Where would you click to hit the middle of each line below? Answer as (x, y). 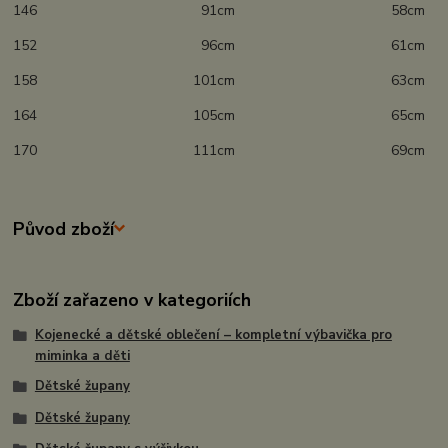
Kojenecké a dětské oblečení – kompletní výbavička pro (213, 335)
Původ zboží (64, 228)
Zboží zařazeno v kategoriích (132, 300)
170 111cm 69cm (219, 151)
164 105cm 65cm (219, 116)
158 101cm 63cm (219, 81)
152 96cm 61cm (219, 46)
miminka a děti (82, 356)
